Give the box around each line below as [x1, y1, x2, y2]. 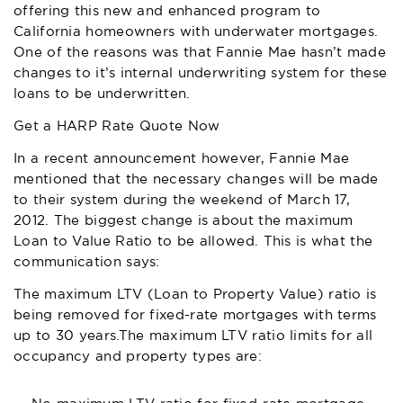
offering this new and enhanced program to [13, 4, 321, 17]
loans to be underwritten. [13, 87, 191, 100]
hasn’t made [296, 46, 387, 58]
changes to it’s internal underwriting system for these [13, 67, 388, 79]
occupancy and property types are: [13, 350, 262, 363]
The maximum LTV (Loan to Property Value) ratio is [13, 288, 377, 300]
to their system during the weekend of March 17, [13, 193, 351, 206]
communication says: [13, 255, 160, 268]
